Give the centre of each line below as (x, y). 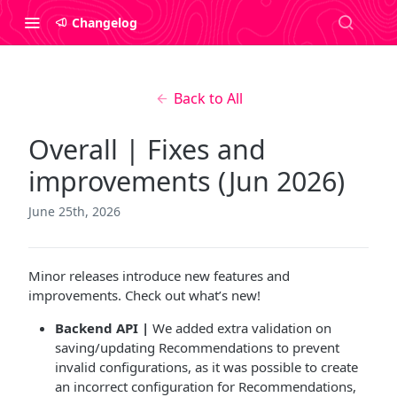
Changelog (105, 22)
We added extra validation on (242, 328)
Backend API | (104, 328)
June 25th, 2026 (74, 211)
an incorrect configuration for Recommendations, (206, 386)
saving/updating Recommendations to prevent (197, 347)
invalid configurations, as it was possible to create (206, 367)
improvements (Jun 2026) (187, 181)
